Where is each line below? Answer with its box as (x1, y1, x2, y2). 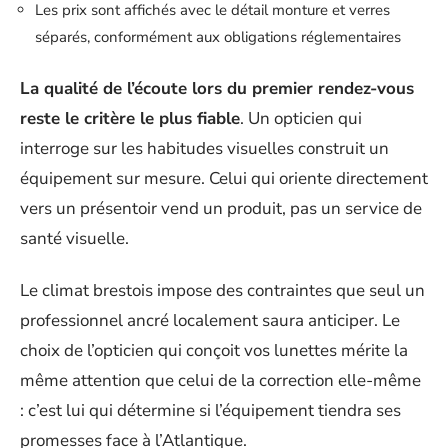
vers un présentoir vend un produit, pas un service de (20, 196, 422, 220)
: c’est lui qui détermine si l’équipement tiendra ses (20, 399, 401, 423)
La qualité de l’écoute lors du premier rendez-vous (20, 76, 414, 100)
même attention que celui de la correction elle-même (20, 369, 421, 393)
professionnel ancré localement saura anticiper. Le (20, 309, 400, 333)
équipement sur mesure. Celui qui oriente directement (20, 166, 428, 190)
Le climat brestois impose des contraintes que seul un (20, 279, 425, 303)
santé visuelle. (20, 226, 129, 250)
